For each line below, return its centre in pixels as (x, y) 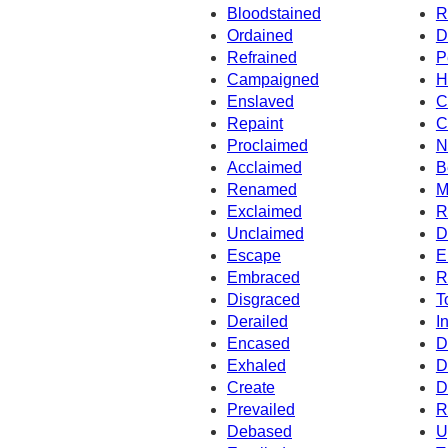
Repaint (255, 123)
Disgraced (263, 299)
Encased (258, 343)
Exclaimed (264, 211)
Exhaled (256, 365)
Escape (254, 255)
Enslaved (260, 101)
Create (251, 387)
